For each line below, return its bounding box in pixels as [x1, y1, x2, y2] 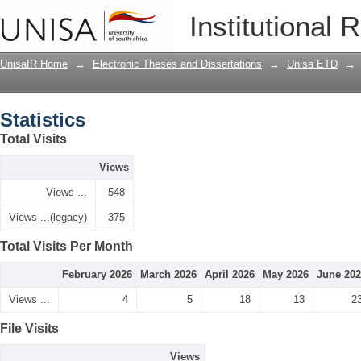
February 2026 [62, 268, 132, 280]
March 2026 [140, 268, 197, 280]
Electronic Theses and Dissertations [93, 58, 262, 70]
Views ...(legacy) [9, 211, 87, 223]
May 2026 [263, 268, 309, 280]
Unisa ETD [287, 58, 338, 70]
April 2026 [205, 268, 255, 280]
